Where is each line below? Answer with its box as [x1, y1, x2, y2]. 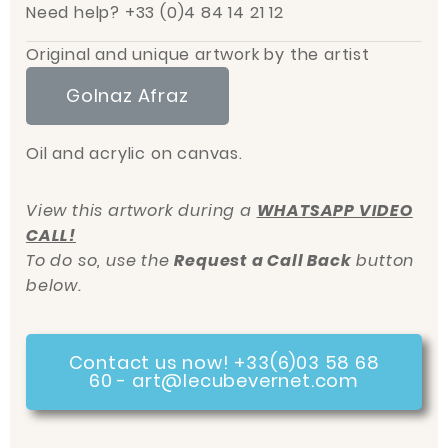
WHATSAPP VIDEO [256, 199, 413, 223]
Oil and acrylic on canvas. [26, 142, 243, 166]
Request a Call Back [174, 249, 352, 273]
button [351, 249, 415, 273]
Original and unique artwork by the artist [26, 43, 375, 67]
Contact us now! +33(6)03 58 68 [68, 350, 380, 376]
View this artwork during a [26, 199, 257, 223]
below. [26, 274, 82, 298]
